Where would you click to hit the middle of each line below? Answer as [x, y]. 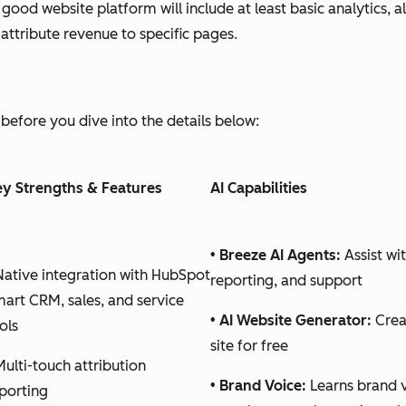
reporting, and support [286, 280]
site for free [249, 345]
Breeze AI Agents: [280, 255]
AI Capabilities [259, 188]
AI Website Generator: [295, 320]
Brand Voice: [263, 385]
